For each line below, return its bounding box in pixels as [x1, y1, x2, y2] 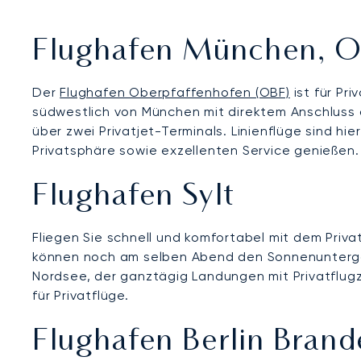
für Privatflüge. [32, 287, 129, 303]
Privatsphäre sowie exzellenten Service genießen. [32, 142, 359, 158]
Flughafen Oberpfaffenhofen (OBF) [60, 84, 290, 100]
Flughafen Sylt [32, 182, 236, 212]
